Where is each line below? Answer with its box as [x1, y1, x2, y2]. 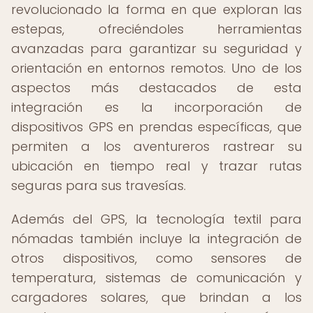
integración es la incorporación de [11, 99, 302, 116]
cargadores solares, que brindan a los [11, 289, 302, 306]
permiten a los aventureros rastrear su [11, 138, 302, 155]
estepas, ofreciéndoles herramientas [11, 20, 302, 38]
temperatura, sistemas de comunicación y [11, 269, 302, 286]
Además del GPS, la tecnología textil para [11, 210, 302, 228]
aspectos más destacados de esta [11, 79, 302, 96]
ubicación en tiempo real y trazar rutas [11, 157, 302, 175]
